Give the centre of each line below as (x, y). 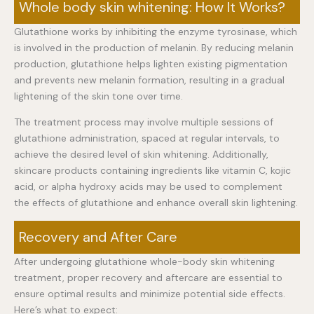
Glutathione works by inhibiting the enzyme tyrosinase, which (156, 31)
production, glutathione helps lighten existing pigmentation (151, 63)
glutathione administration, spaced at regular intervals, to (147, 138)
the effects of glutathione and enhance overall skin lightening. (156, 202)
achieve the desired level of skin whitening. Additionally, (141, 154)
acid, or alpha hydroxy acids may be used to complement (148, 186)
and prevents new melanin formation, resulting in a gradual (149, 80)
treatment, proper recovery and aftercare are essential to (148, 277)
